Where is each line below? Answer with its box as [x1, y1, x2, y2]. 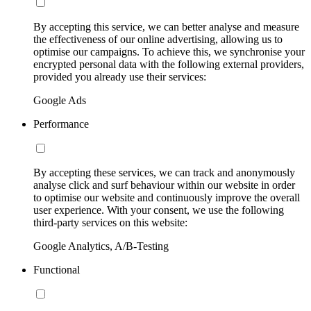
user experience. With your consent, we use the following [33, 203, 284, 216]
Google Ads [33, 94, 86, 106]
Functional [33, 263, 80, 276]
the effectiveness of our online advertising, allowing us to [33, 33, 283, 45]
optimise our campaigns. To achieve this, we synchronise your [33, 45, 305, 58]
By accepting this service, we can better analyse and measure [33, 20, 299, 33]
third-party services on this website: [33, 216, 187, 228]
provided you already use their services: [33, 70, 206, 83]
